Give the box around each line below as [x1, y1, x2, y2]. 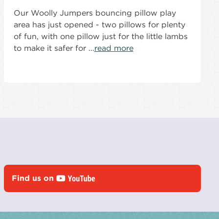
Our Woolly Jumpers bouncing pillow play [13, 8, 176, 18]
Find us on [11, 173, 56, 183]
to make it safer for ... [13, 43, 94, 53]
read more [94, 43, 133, 53]
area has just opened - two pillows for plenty [13, 20, 185, 29]
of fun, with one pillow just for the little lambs [13, 31, 188, 41]
